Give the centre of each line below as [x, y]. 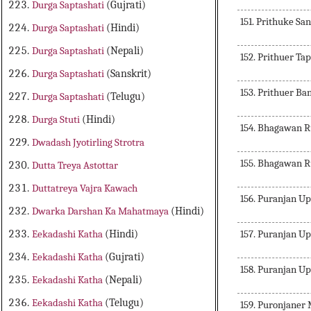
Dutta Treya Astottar [75, 166]
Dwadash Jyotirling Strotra [89, 143]
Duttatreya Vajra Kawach [85, 188]
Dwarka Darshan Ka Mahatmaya [102, 211]
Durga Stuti [57, 120]
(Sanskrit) [129, 74]
